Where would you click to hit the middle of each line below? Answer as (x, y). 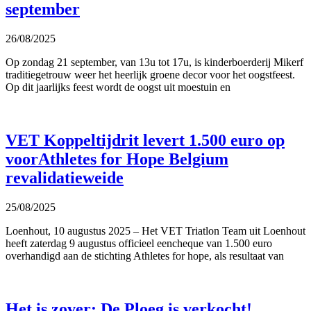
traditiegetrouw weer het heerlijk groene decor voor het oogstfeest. (150, 74)
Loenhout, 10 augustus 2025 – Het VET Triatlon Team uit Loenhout (155, 230)
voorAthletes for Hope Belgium (117, 159)
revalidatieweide (65, 177)
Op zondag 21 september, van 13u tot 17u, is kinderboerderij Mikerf (154, 62)
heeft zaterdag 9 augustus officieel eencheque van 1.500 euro (139, 243)
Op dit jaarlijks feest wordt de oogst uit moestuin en (118, 87)
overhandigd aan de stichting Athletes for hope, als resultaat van (145, 255)
